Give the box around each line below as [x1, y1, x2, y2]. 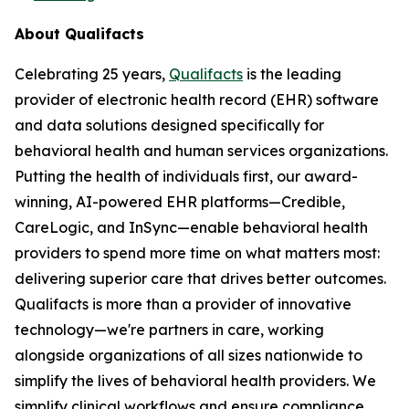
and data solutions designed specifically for [15, 116, 324, 134]
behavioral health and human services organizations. [15, 142, 388, 160]
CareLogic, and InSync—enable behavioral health [15, 218, 368, 236]
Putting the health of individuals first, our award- [15, 167, 358, 185]
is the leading [243, 65, 341, 83]
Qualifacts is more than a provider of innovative [15, 295, 351, 313]
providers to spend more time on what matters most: [15, 244, 380, 262]
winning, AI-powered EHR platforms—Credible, [15, 193, 345, 211]
